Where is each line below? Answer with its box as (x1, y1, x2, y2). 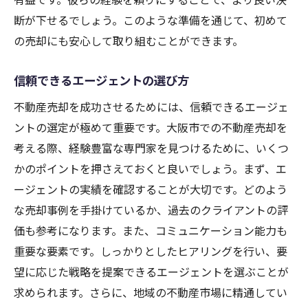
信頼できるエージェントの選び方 (14, 71, 189, 89)
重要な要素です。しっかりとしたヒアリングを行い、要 (14, 243, 287, 260)
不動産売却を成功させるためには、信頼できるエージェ (14, 98, 289, 115)
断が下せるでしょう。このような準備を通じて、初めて (14, 12, 287, 29)
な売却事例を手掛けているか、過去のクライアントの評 (14, 201, 288, 219)
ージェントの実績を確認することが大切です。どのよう (14, 181, 287, 198)
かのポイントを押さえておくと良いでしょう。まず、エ (14, 160, 287, 177)
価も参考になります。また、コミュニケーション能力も (14, 222, 287, 239)
